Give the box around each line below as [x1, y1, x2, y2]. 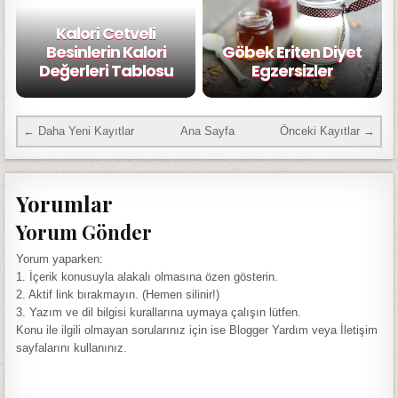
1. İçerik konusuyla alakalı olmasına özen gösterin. [16, 270, 279, 284]
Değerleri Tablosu [38, 60, 173, 83]
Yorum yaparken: [16, 252, 104, 267]
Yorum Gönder [16, 219, 153, 246]
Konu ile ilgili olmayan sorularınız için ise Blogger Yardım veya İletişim [16, 323, 378, 338]
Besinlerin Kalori [45, 41, 166, 64]
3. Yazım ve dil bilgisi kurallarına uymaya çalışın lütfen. [16, 306, 302, 320]
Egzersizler [251, 60, 333, 83]
